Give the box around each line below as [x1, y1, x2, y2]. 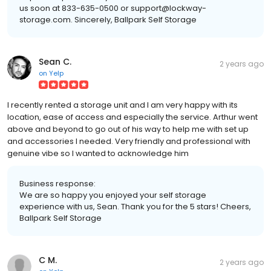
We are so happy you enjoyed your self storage [19, 189, 206, 201]
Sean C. [39, 56, 71, 68]
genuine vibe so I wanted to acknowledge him [7, 148, 189, 160]
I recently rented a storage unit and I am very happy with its [7, 99, 238, 111]
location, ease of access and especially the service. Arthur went [7, 111, 258, 123]
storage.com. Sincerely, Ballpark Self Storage [19, 14, 197, 26]
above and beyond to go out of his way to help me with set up [7, 123, 249, 135]
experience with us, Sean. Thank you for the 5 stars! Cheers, [19, 201, 251, 213]
